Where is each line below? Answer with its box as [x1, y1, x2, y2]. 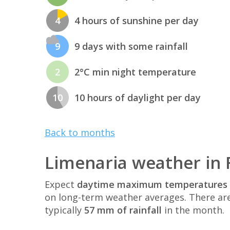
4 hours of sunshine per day [74, 14, 199, 27]
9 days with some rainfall [74, 40, 188, 52]
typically [45, 204, 84, 217]
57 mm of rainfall [84, 204, 162, 217]
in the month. [162, 204, 224, 217]
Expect [45, 178, 77, 191]
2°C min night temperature [74, 65, 196, 78]
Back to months [45, 126, 115, 139]
